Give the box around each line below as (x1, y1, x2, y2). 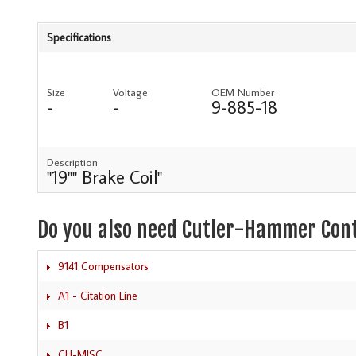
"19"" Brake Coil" (47, 165, 162, 189)
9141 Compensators (58, 258, 149, 273)
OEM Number (211, 85, 274, 100)
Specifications (47, 30, 111, 45)
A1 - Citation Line (58, 288, 137, 303)
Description (47, 155, 98, 170)
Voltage (113, 85, 148, 100)
